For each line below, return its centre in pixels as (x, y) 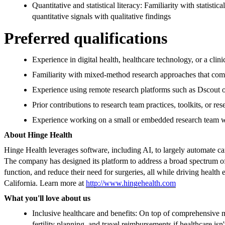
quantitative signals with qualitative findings (101, 17)
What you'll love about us (47, 198)
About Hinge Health (38, 135)
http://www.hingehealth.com (131, 183)
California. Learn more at (45, 183)
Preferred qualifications (86, 38)
